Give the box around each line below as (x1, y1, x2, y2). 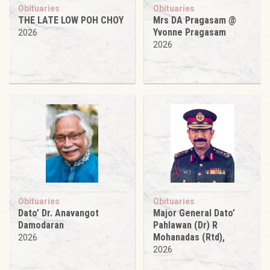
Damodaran (18, 219, 64, 231)
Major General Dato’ (153, 207, 235, 219)
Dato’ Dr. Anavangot (18, 207, 99, 219)
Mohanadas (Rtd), (153, 231, 225, 243)
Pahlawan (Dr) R (153, 219, 218, 231)
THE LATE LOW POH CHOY (18, 14, 124, 26)
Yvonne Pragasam (153, 26, 226, 38)
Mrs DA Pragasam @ (153, 14, 236, 26)
